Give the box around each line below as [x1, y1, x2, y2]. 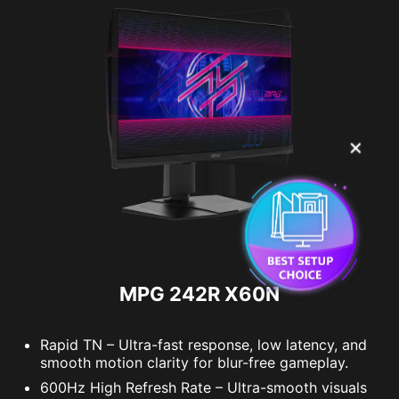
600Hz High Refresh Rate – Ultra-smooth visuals [40, 378, 367, 396]
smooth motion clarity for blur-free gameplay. [40, 353, 348, 371]
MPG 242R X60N [119, 281, 280, 305]
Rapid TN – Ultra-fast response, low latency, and [40, 335, 367, 354]
